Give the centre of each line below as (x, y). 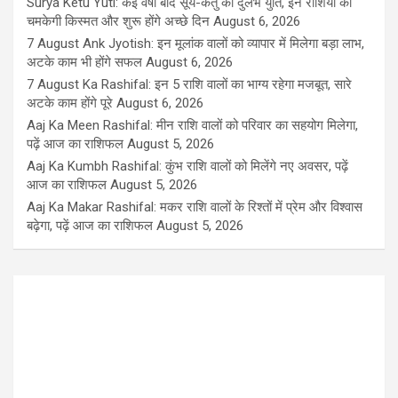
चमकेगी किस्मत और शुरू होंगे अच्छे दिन (118, 22)
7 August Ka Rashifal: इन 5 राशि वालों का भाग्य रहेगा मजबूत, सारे (189, 85)
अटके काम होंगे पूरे (70, 103)
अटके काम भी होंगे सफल (84, 63)
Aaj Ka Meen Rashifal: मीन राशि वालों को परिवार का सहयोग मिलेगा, (192, 126)
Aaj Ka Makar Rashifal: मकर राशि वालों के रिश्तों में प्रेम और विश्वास (195, 207)
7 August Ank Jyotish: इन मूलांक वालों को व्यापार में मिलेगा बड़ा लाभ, (195, 44)
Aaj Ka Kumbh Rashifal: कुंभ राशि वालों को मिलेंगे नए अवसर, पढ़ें (187, 167)
